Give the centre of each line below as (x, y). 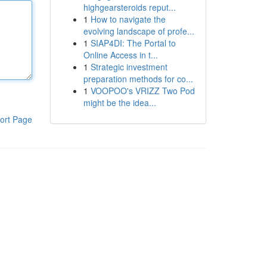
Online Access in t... (120, 55)
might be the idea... (119, 103)
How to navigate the (128, 19)
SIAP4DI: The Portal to (133, 43)
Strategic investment (129, 67)
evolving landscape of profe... (139, 31)
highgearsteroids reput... (129, 7)
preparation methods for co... (138, 79)
